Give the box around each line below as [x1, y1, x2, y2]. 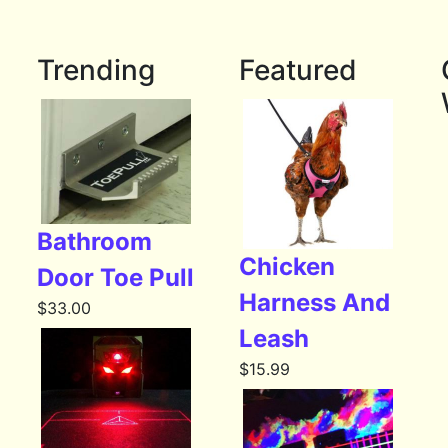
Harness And [238, 288, 390, 318]
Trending [37, 53, 156, 88]
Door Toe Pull [37, 263, 195, 293]
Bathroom [37, 227, 153, 257]
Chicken [238, 252, 335, 282]
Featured [238, 53, 357, 88]
